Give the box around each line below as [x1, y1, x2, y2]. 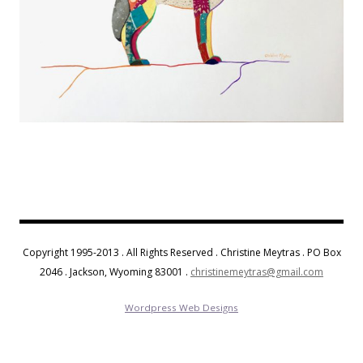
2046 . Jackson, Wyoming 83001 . [40, 265, 190, 280]
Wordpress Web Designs [125, 301, 238, 314]
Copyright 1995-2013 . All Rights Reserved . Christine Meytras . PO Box [22, 246, 341, 260]
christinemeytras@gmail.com [190, 265, 323, 280]
